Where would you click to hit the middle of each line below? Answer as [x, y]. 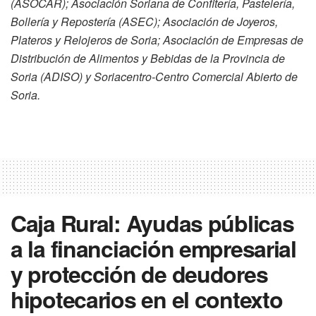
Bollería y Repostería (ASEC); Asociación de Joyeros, [144, 22]
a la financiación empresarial [153, 249]
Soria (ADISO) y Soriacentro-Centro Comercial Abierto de [154, 77]
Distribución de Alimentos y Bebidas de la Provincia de [148, 59]
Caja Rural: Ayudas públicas [152, 223]
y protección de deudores [139, 274]
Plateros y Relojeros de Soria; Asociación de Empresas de [157, 40]
